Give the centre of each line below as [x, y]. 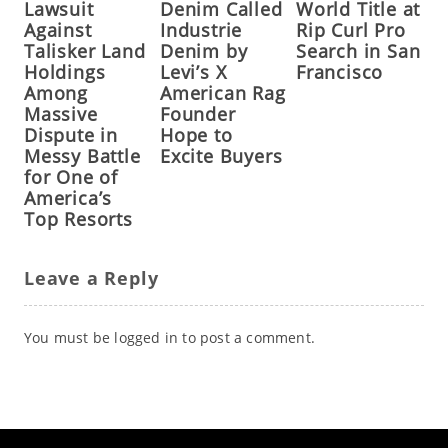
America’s [68, 198]
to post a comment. [246, 338]
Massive [60, 114]
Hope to [196, 135]
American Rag [222, 93]
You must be [69, 338]
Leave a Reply [91, 278]
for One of [70, 177]
